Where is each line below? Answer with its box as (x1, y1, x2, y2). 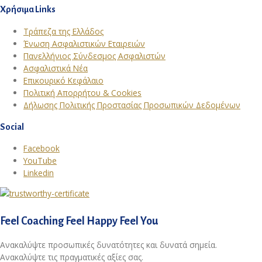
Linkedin (23, 167, 54, 179)
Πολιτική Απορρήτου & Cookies (23, 87, 142, 98)
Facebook (23, 143, 60, 154)
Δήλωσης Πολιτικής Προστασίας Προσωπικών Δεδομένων (23, 99, 240, 111)
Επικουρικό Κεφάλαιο (23, 74, 104, 86)
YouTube (23, 155, 57, 167)
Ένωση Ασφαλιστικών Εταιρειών (23, 37, 145, 49)
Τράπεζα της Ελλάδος (23, 25, 104, 37)
